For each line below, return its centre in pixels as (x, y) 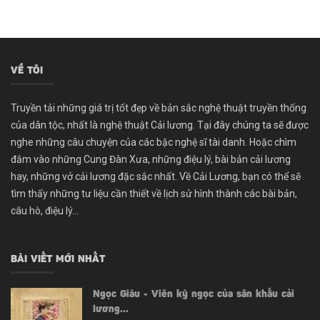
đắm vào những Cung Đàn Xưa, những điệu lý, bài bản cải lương (151, 159)
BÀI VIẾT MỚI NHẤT (58, 260)
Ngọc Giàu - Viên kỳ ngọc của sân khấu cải (194, 295)
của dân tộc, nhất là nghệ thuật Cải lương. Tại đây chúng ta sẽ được (160, 125)
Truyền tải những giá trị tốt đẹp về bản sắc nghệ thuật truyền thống (159, 107)
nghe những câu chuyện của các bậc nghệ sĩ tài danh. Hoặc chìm (154, 142)
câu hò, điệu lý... (45, 210)
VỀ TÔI (27, 71)
